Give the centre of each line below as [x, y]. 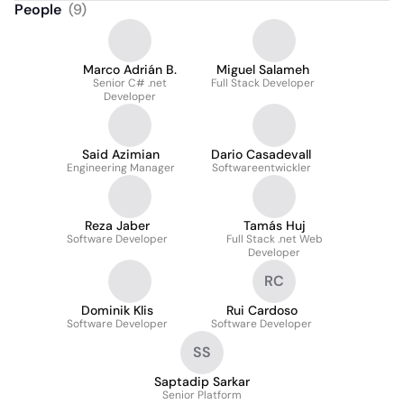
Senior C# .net [130, 83]
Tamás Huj [274, 225]
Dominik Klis [117, 310]
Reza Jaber [117, 225]
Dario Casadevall [261, 154]
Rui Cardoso [262, 310]
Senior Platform [202, 395]
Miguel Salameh [263, 69]
